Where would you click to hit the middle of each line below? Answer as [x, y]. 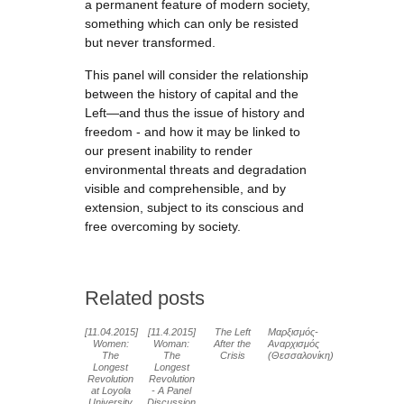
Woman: [172, 344]
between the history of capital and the [192, 94]
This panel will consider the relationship [197, 75]
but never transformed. [150, 42]
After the [233, 344]
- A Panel [172, 390]
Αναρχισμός [293, 344]
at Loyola [110, 390]
